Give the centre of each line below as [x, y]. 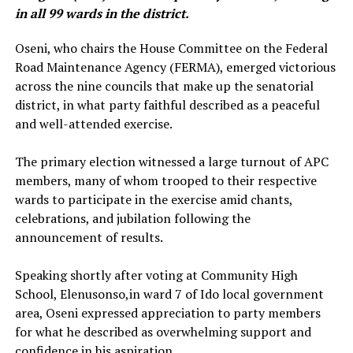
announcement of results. [89, 237]
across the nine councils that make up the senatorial [164, 86]
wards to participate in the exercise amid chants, [153, 199]
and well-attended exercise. [93, 124]
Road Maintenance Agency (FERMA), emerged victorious [175, 67]
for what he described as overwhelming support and [163, 332]
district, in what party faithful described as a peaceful [167, 105]
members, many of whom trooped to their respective [165, 180]
